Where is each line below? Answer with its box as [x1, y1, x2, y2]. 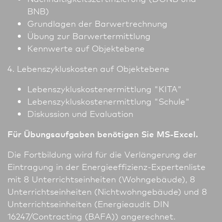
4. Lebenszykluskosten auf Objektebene [7, 62, 169, 74]
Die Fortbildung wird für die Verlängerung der [7, 148, 197, 160]
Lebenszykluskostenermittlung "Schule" [27, 95, 190, 107]
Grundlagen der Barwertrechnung [27, 17, 167, 29]
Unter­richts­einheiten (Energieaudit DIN [7, 198, 169, 210]
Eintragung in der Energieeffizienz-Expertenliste [7, 161, 206, 172]
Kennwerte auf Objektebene [27, 42, 145, 54]
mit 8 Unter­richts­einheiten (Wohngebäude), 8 [7, 173, 195, 185]
